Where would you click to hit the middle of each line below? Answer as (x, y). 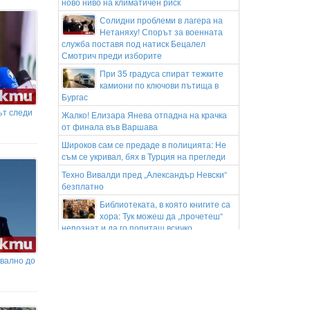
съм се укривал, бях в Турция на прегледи (143, 156)
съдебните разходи (100, 269)
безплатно (82, 186)
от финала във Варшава (109, 126)
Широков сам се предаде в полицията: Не (144, 144)
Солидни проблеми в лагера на (161, 20)
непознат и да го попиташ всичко (127, 227)
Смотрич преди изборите (111, 55)
